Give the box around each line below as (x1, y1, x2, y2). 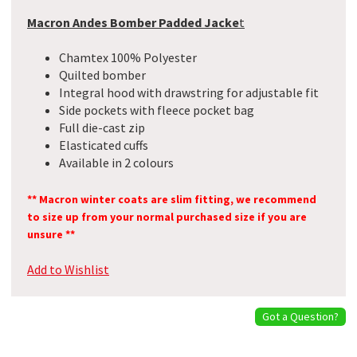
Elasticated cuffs (59, 137, 148, 154)
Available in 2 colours (59, 155, 174, 171)
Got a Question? (262, 308, 339, 324)
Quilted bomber (59, 67, 146, 84)
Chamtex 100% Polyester (59, 49, 197, 66)
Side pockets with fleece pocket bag (59, 102, 254, 119)
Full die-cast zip (59, 120, 145, 136)
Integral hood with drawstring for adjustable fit (59, 84, 319, 101)
